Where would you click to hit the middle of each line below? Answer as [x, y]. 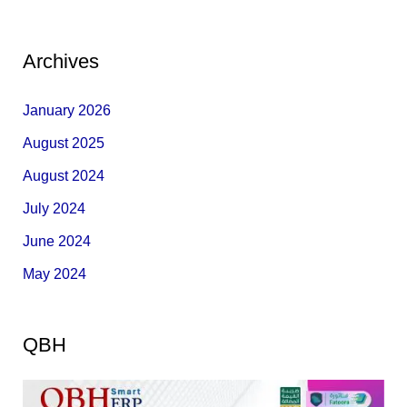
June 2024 [56, 242]
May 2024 [54, 274]
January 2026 [66, 111]
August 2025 [63, 144]
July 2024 [54, 209]
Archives [60, 62]
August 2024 [63, 176]
